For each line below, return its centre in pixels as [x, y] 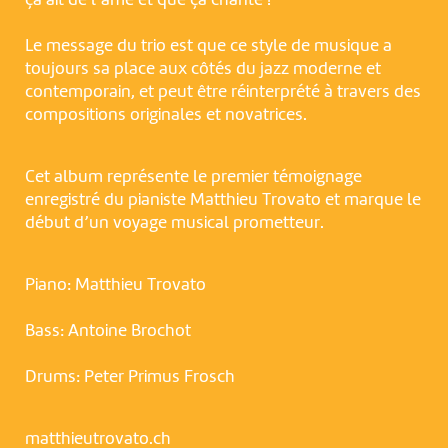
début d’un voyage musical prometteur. [174, 223]
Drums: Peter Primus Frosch [129, 377]
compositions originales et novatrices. [165, 115]
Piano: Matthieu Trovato [115, 285]
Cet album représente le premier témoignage [193, 177]
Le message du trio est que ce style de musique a [208, 46]
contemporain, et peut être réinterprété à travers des [222, 92]
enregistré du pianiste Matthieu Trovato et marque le [222, 200]
